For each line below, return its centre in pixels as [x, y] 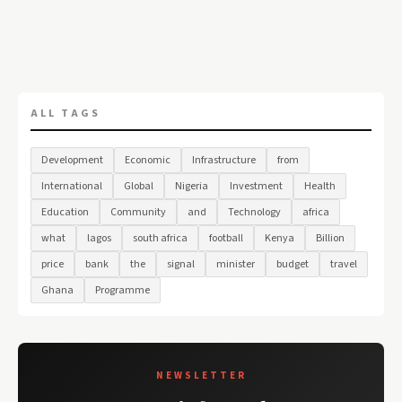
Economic [148, 161]
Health [320, 187]
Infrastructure [224, 161]
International [72, 187]
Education [65, 213]
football [226, 239]
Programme [122, 291]
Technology [254, 213]
